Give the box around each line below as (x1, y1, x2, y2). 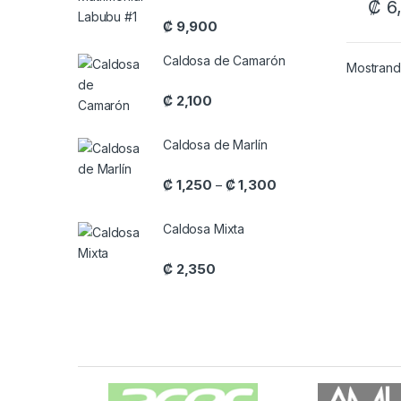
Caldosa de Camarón (163, 53, 286, 69)
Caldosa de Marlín (163, 137, 268, 153)
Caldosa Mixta (163, 221, 245, 237)
